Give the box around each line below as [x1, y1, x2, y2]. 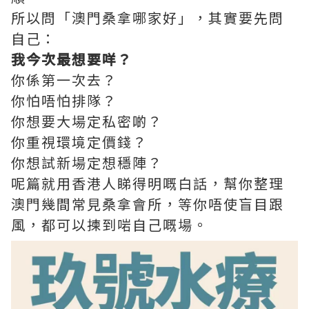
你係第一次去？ [11, 70, 117, 90]
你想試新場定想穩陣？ [11, 152, 163, 172]
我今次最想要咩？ [11, 49, 132, 69]
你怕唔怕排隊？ [11, 90, 117, 110]
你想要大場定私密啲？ [11, 111, 163, 131]
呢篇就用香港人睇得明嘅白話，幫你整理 [11, 173, 284, 193]
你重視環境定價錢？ [11, 132, 148, 152]
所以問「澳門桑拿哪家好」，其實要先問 [11, 8, 284, 28]
